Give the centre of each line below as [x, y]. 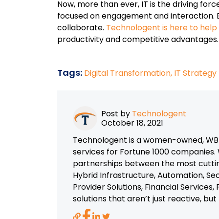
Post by [117, 114]
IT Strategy [195, 73]
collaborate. [82, 28]
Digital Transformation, [129, 73]
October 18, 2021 [132, 123]
